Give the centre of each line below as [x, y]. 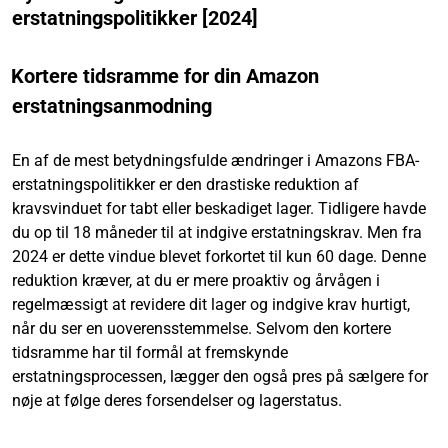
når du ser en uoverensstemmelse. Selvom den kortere [201, 328]
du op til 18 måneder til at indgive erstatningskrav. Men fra [217, 232]
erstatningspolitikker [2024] [135, 17]
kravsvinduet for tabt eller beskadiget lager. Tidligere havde [219, 208]
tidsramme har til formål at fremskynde [150, 352]
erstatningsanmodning [112, 105]
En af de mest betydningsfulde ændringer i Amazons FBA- [215, 160]
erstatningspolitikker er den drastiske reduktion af [185, 184]
